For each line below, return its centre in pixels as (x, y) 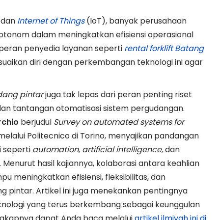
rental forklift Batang (164, 48)
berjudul (36, 122)
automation (55, 149)
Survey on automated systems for (119, 122)
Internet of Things (51, 21)
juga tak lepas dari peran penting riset (118, 94)
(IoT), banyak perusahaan (136, 21)
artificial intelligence (122, 149)
